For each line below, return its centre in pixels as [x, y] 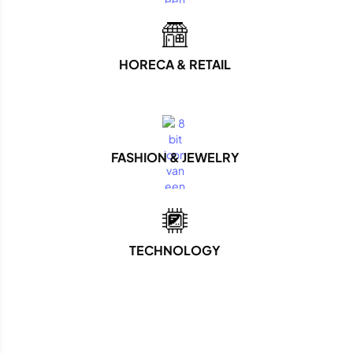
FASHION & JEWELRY [175, 157]
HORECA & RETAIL [175, 64]
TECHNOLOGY [175, 250]
